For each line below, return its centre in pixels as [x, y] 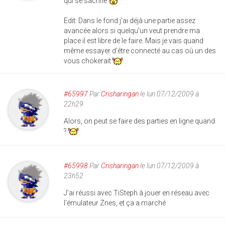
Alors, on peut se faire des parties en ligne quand [139, 121]
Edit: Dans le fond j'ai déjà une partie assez [130, 20]
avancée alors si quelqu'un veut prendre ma [132, 30]
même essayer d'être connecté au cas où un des [140, 50]
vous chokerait [88, 61]
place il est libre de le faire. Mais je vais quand [134, 40]
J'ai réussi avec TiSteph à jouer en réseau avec [137, 193]
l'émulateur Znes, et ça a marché [115, 203]
